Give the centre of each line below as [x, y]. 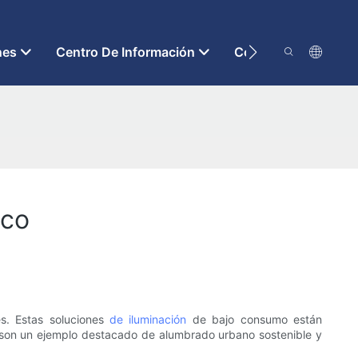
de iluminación [148, 320]
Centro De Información [125, 52]
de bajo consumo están [255, 320]
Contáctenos [274, 52]
